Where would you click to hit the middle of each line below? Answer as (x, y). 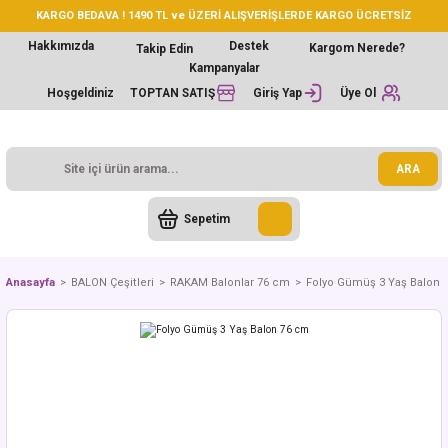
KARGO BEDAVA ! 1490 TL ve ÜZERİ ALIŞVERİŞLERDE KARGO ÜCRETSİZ (224, 15)
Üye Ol (357, 92)
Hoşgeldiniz (80, 92)
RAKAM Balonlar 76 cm (230, 282)
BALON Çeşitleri (112, 282)
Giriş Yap (277, 92)
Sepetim (207, 218)
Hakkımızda (60, 46)
